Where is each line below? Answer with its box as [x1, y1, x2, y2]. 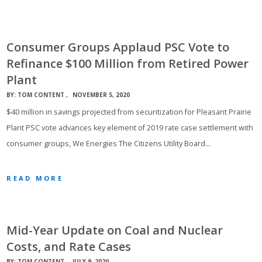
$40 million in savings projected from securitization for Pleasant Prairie [6, 106, 252, 117]
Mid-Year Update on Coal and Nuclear [6, 222, 223, 238]
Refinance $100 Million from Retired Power [6, 56, 249, 71]
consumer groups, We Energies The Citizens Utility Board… [6, 138, 211, 149]
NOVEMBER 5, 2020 [73, 91, 130, 99]
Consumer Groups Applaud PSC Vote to [6, 39, 230, 55]
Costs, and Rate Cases [6, 239, 132, 254]
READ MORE [6, 173, 63, 182]
